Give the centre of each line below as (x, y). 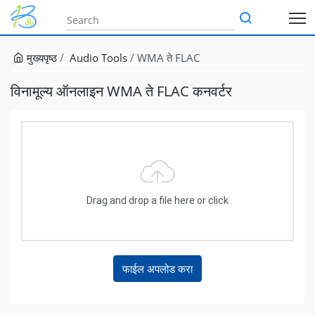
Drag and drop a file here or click (157, 200)
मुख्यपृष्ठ (40, 58)
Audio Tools (98, 58)
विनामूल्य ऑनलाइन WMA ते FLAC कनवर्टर (121, 91)
